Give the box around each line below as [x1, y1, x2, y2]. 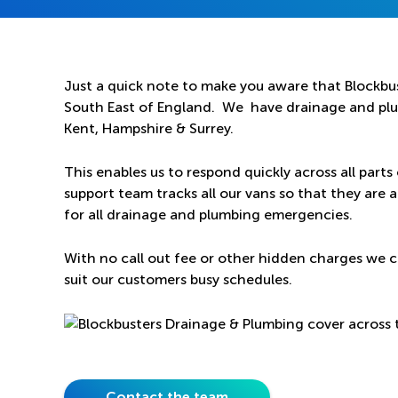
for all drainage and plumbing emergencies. [64, 206, 353, 223]
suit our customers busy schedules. [64, 271, 292, 288]
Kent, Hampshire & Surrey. [64, 120, 234, 137]
